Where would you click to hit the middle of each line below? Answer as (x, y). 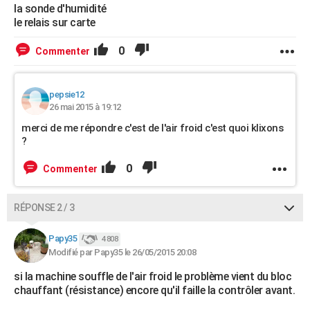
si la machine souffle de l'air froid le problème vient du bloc (153, 276)
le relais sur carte (55, 22)
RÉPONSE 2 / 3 (44, 208)
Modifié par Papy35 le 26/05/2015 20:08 (122, 252)
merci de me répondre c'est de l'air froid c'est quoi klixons (152, 128)
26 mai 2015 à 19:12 (85, 107)
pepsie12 (66, 94)
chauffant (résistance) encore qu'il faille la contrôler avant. (154, 290)
